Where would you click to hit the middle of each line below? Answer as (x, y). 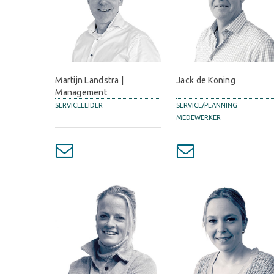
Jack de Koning (206, 80)
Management (81, 92)
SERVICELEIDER (79, 105)
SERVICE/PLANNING (207, 105)
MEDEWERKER (199, 117)
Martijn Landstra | (90, 80)
